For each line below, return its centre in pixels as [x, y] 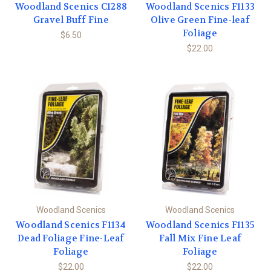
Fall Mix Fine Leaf [200, 238]
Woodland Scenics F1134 [71, 225]
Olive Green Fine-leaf [200, 20]
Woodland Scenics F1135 [200, 225]
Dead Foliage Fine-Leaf [71, 238]
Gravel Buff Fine [71, 20]
